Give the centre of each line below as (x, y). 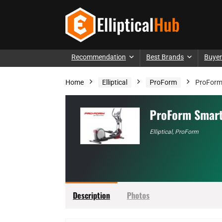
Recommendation (99, 57)
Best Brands (165, 57)
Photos (138, 195)
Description (91, 195)
